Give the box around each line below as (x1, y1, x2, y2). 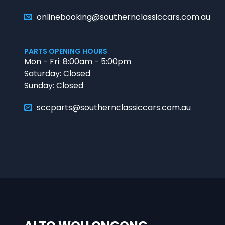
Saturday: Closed (24, 68, 90, 79)
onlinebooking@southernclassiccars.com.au (37, 11, 210, 23)
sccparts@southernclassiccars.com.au (37, 102, 191, 114)
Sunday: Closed (24, 80, 83, 91)
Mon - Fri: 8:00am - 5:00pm (24, 56, 131, 67)
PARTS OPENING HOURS (24, 46, 107, 56)
